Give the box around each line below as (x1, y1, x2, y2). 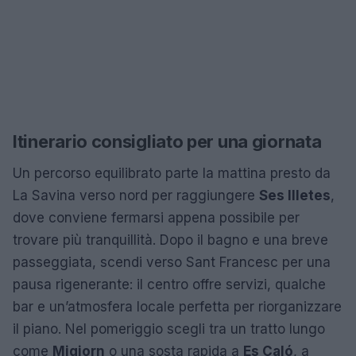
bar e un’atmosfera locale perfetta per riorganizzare (13, 298, 342, 315)
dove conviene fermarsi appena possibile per (13, 209, 300, 226)
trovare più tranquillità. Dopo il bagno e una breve (13, 231, 328, 248)
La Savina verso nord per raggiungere (13, 187, 259, 203)
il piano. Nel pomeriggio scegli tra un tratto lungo (13, 320, 325, 337)
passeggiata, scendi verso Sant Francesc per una (13, 253, 331, 270)
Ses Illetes (259, 187, 331, 203)
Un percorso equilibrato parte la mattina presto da (13, 164, 331, 181)
